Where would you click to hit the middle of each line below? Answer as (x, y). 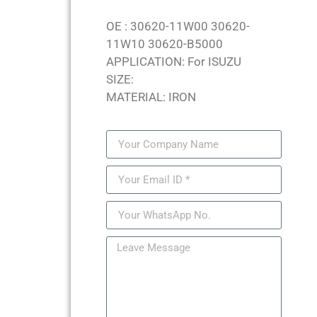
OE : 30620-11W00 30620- (178, 26)
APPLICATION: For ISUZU (174, 62)
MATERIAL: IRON (151, 97)
